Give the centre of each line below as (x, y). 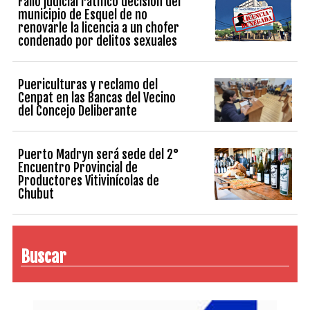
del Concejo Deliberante (78, 111)
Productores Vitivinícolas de (89, 181)
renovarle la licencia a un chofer (99, 28)
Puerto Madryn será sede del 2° (99, 155)
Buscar (44, 257)
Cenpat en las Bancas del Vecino (97, 98)
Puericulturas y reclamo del (88, 85)
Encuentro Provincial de (78, 168)
